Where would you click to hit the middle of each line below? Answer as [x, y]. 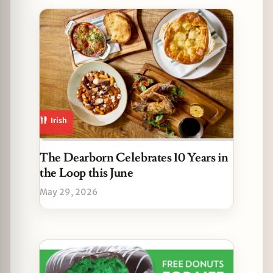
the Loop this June [87, 173]
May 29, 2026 [69, 192]
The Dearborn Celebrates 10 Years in [134, 158]
